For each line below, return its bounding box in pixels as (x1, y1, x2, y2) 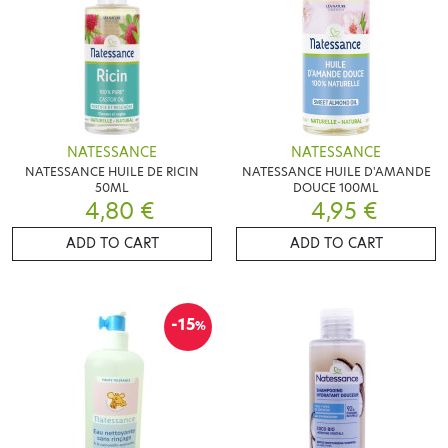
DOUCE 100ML (293, 178, 379, 196)
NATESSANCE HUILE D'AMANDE (241, 162, 431, 180)
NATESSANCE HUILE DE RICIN (25, 162, 199, 180)
